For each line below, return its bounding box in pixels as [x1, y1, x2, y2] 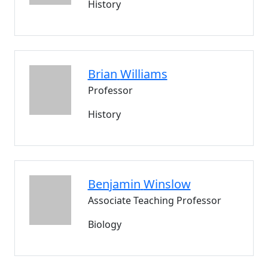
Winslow [143, 176, 191, 192]
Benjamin [87, 176, 141, 192]
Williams [120, 66, 167, 82]
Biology [87, 218, 121, 231]
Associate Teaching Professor [87, 194, 221, 207]
